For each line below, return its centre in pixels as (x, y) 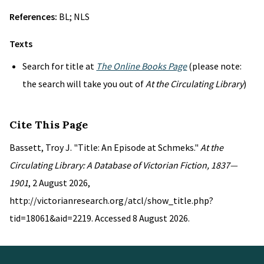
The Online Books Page (142, 66)
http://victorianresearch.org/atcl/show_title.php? (111, 200)
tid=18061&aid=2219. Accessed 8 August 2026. (100, 218)
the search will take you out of (84, 84)
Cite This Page (49, 125)
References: (34, 16)
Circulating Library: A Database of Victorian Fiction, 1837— (123, 165)
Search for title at (60, 66)
